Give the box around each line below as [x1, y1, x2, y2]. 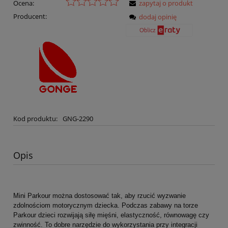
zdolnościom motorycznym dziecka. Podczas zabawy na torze [13, 202, 198, 210]
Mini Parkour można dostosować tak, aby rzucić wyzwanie [13, 192, 186, 200]
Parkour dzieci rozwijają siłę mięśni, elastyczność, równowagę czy [13, 211, 209, 219]
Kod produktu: [13, 113, 58, 123]
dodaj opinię [139, 12, 177, 21]
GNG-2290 [62, 113, 93, 123]
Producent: [13, 11, 47, 21]
